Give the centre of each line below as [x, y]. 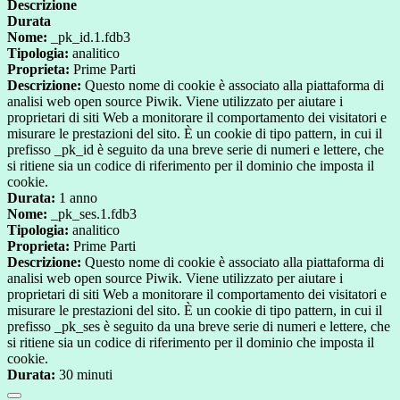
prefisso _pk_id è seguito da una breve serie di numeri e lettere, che [196, 150]
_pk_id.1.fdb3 [89, 37]
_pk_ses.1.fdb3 [92, 214]
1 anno [76, 198]
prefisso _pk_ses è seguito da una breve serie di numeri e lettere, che [199, 327]
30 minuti [84, 375]
